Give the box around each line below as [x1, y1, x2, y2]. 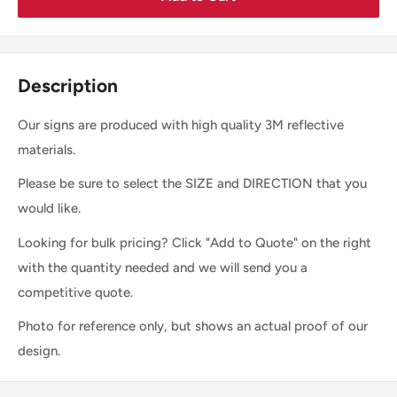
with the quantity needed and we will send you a [18, 259, 307, 276]
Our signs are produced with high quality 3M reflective [18, 116, 344, 133]
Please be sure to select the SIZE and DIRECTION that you [18, 175, 367, 192]
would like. [18, 200, 81, 217]
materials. [18, 141, 75, 158]
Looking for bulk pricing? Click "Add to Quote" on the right [18, 234, 371, 251]
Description [18, 74, 118, 97]
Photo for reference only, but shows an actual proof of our [18, 318, 368, 335]
